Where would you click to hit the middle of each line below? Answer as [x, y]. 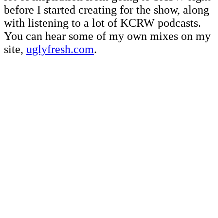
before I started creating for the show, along [107, 10]
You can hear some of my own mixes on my [107, 36]
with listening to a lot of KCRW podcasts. [102, 23]
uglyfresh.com [60, 49]
